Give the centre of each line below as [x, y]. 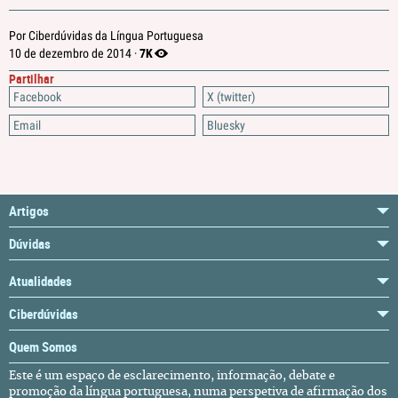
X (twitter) [231, 97]
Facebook [37, 97]
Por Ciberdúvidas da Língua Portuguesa [106, 36]
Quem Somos [43, 346]
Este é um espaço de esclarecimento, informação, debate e [172, 376]
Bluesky [226, 125]
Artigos [29, 211]
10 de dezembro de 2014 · [74, 53]
